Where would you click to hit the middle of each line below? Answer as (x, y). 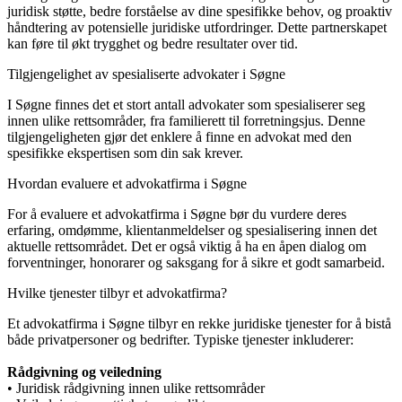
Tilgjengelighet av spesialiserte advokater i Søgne (146, 74)
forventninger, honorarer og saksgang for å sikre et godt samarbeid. (196, 262)
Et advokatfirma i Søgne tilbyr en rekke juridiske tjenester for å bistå (199, 323)
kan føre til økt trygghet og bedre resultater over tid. (153, 43)
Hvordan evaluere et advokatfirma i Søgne (127, 183)
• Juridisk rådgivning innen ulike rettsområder (136, 388)
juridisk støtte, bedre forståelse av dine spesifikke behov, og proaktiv (200, 11)
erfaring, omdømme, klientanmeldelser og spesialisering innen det (192, 230)
